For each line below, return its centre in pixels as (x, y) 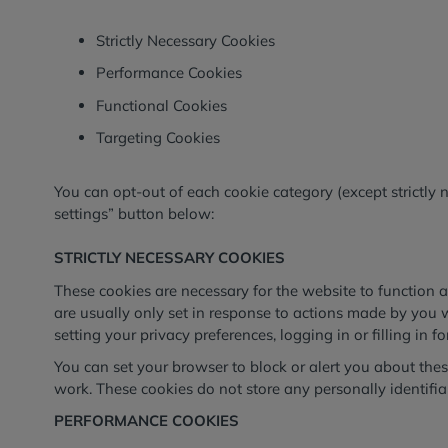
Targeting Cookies (157, 137)
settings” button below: (134, 214)
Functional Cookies (161, 105)
